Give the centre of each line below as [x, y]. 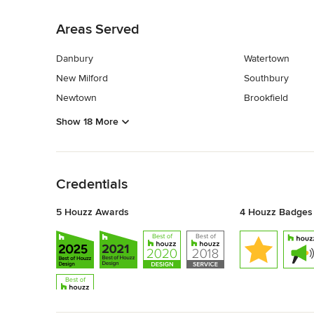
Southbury [266, 78]
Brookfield [266, 98]
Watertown [266, 59]
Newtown [76, 98]
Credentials [92, 184]
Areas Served [98, 30]
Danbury [75, 59]
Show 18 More [87, 121]
